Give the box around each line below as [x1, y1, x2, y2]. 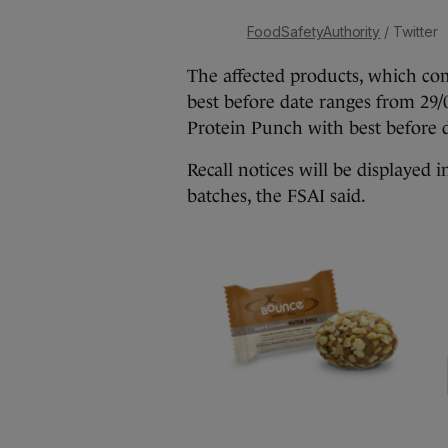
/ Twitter [380, 23, 438, 40]
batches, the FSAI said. [187, 186, 366, 206]
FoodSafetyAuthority [247, 23, 381, 40]
